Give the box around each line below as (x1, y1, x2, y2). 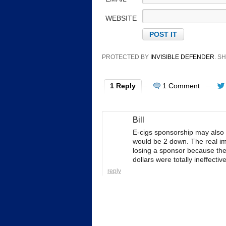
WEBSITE (105, 14, 137, 23)
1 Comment (162, 82, 200, 90)
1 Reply (110, 82, 136, 90)
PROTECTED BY (102, 53, 150, 61)
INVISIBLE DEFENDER (150, 53, 214, 61)
